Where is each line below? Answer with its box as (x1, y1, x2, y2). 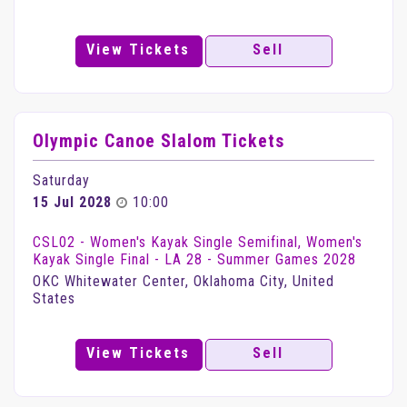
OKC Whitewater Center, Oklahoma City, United (33, 273, 334, 290)
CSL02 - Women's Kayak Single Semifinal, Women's (33, 233, 362, 251)
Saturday (33, 172, 90, 189)
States (33, 290, 75, 307)
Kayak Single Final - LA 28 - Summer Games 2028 (33, 251, 356, 268)
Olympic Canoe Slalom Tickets (33, 130, 284, 152)
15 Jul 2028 (33, 194, 112, 211)
